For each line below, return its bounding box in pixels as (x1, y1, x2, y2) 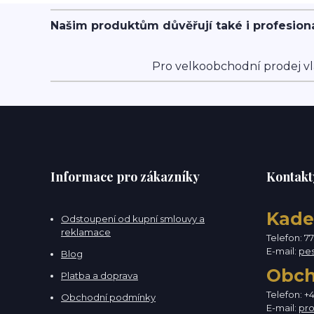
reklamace (61, 226, 111, 238)
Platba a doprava (61, 270, 138, 281)
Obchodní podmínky (61, 292, 156, 303)
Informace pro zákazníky (50, 168, 200, 185)
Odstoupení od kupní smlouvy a (61, 213, 205, 224)
